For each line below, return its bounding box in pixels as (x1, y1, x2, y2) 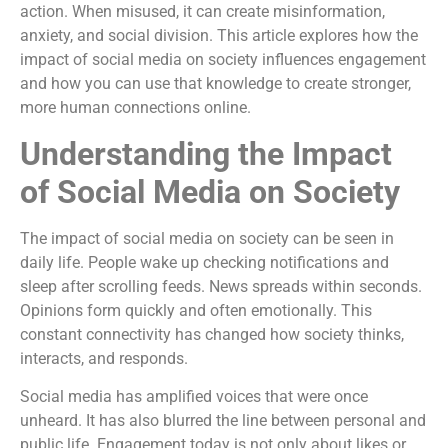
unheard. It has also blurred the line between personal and (20, 411, 426, 431)
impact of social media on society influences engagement (20, 50, 426, 70)
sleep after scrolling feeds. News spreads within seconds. (20, 276, 422, 296)
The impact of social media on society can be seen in (20, 228, 394, 248)
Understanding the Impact (20, 134, 392, 173)
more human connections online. (20, 98, 251, 118)
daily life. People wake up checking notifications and (20, 252, 389, 272)
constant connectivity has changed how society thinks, (20, 324, 404, 344)
